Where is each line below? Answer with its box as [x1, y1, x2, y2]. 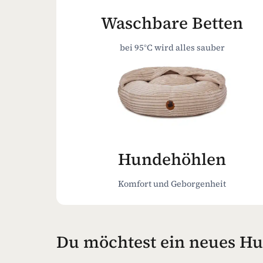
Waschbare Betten [101, 11, 244, 34]
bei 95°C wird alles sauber [119, 41, 225, 53]
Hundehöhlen [118, 147, 227, 170]
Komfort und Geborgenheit [118, 177, 227, 190]
